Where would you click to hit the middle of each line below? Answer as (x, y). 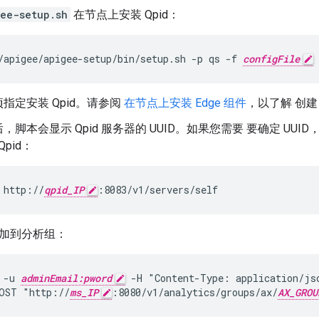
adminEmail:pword (66, 278)
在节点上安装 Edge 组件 (185, 103)
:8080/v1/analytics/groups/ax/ (195, 293)
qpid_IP (64, 190)
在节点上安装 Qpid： (125, 15)
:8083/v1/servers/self (158, 190)
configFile (271, 59)
